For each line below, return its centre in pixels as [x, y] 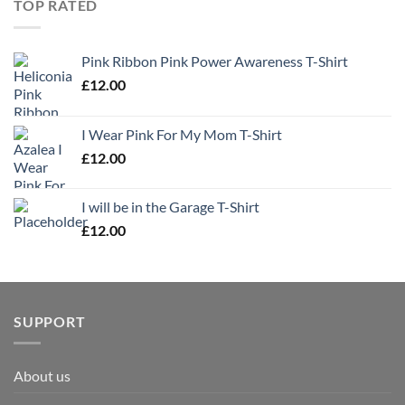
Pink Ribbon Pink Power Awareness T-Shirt [215, 61]
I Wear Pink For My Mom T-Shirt [182, 134]
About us [42, 376]
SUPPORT [50, 321]
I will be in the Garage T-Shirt [170, 206]
